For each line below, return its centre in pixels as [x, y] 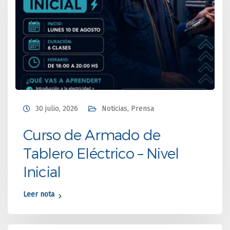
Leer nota [39, 194]
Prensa [142, 108]
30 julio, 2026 [57, 108]
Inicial [42, 171]
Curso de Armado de [92, 134]
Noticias [114, 108]
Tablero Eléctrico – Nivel [101, 152]
